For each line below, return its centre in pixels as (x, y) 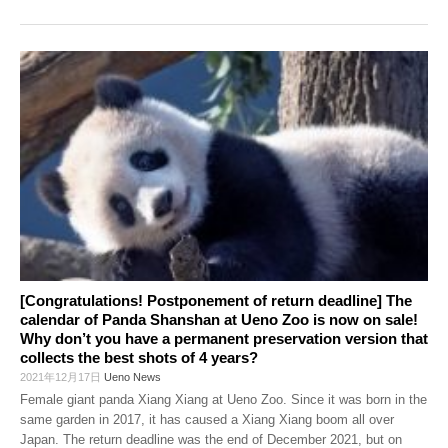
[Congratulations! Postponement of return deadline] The (216, 301)
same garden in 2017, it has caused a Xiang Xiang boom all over (207, 420)
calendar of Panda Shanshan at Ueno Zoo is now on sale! (219, 320)
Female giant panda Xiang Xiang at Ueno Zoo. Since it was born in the (223, 400)
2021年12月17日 (62, 377)
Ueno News (132, 377)
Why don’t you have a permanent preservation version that (224, 339)
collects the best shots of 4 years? (139, 358)
